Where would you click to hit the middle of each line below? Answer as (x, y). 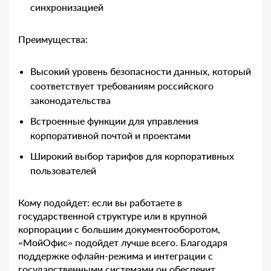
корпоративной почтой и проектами (110, 135)
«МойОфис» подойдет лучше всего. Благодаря (123, 243)
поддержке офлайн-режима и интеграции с (116, 256)
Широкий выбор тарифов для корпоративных (132, 156)
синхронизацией (67, 7)
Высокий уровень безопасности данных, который (141, 71)
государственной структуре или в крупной (113, 216)
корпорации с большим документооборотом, (119, 229)
